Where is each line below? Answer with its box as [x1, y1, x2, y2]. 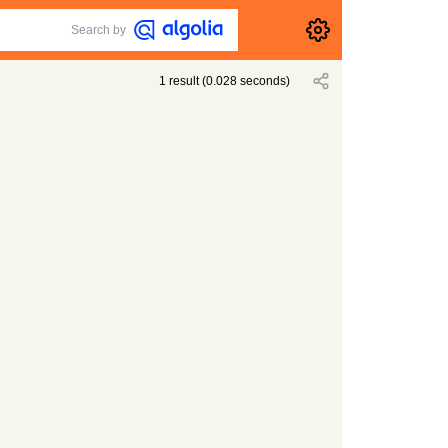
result [169, 74, 200, 88]
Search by [71, 23, 127, 37]
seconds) [237, 74, 291, 88]
